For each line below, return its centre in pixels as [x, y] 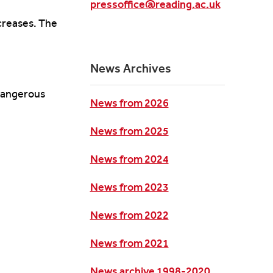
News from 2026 [129, 103]
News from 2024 [129, 159]
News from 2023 [129, 187]
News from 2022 [129, 215]
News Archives [130, 68]
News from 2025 [129, 131]
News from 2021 [129, 243]
